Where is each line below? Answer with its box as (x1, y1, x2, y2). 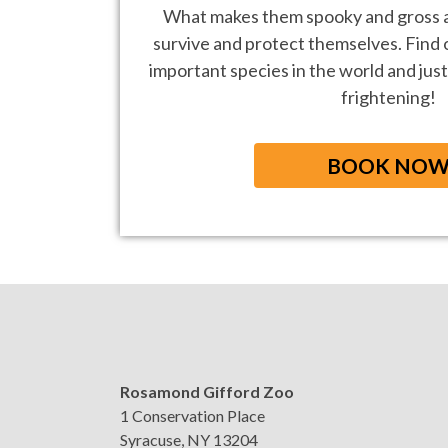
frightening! (340, 86, 436, 109)
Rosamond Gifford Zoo (120, 382, 294, 402)
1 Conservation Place (120, 406, 265, 426)
